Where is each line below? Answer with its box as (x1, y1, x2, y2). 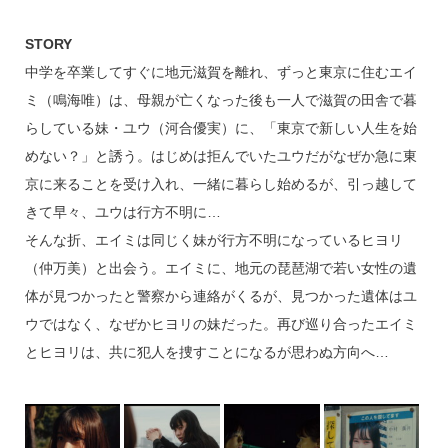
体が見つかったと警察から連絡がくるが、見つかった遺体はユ (24, 288, 417, 305)
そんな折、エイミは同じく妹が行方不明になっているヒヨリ (24, 232, 403, 249)
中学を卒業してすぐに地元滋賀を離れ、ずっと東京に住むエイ (24, 64, 417, 81)
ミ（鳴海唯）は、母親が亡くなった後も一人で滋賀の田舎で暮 (24, 92, 417, 109)
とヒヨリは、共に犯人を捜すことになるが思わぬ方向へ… (24, 344, 389, 361)
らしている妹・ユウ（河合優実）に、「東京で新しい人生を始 (24, 120, 417, 137)
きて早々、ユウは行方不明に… (24, 204, 221, 221)
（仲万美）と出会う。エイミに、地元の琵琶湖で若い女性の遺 (24, 260, 417, 277)
